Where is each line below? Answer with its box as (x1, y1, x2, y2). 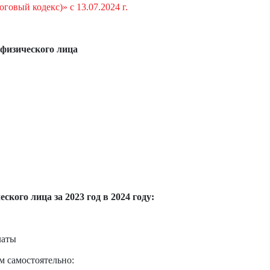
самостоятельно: (7, 255, 74, 266)
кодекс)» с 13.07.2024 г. (33, 2, 128, 13)
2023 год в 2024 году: (65, 192, 154, 202)
